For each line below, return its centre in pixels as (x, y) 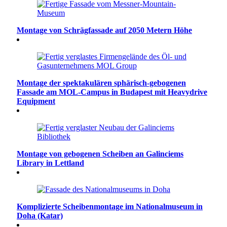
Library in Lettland (50, 163)
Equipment (36, 101)
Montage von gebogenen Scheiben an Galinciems (100, 154)
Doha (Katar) (40, 215)
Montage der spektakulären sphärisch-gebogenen (101, 83)
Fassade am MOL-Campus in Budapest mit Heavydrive (112, 92)
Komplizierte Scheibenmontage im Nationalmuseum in (110, 206)
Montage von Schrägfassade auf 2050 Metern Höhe (104, 30)
